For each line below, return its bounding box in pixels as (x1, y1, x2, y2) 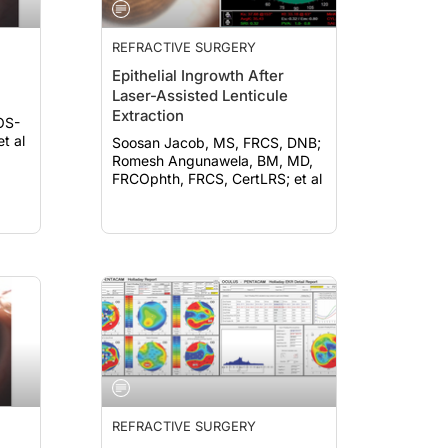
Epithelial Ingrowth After (112, 66, 284, 85)
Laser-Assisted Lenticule (112, 86, 289, 105)
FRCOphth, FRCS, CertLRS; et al (112, 170, 322, 187)
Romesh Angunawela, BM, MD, (112, 152, 313, 169)
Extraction (112, 106, 184, 125)
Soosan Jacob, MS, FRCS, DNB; (112, 134, 321, 151)
